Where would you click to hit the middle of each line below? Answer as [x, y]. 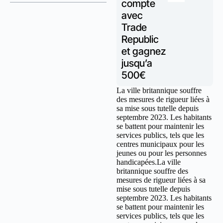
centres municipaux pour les [160, 144]
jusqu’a [137, 63]
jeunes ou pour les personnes [162, 153]
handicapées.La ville [149, 162]
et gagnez [144, 51]
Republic [140, 39]
